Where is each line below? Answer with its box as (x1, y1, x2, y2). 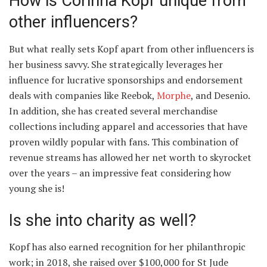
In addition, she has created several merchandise (9, 104, 218, 118)
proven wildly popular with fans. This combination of (9, 135, 238, 149)
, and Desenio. (191, 89, 250, 103)
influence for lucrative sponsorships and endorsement (9, 73, 243, 87)
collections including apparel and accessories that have (9, 120, 247, 133)
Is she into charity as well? (9, 210, 196, 230)
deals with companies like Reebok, (9, 89, 157, 103)
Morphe (157, 89, 191, 103)
